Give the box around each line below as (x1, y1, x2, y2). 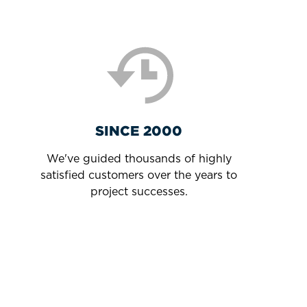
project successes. (90, 185, 188, 198)
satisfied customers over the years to (40, 169, 238, 182)
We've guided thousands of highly (46, 152, 232, 165)
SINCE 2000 (95, 123, 183, 138)
